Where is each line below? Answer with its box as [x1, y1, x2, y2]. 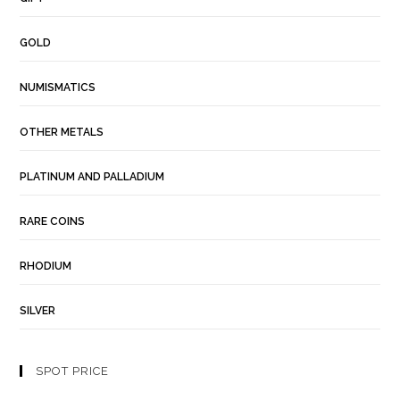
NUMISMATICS [20, 80, 96, 94]
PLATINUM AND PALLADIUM [20, 170, 165, 183]
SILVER [20, 304, 56, 317]
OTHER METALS [20, 125, 104, 138]
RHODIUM [20, 259, 72, 272]
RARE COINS [20, 214, 86, 228]
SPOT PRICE [36, 363, 110, 378]
